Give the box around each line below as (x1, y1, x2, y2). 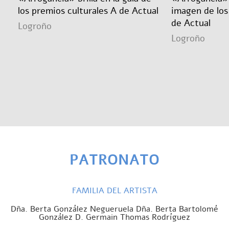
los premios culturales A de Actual (18, 4, 158, 17)
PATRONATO (70, 150, 159, 170)
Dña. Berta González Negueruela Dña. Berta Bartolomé (11, 203, 218, 215)
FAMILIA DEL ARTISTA (72, 185, 157, 196)
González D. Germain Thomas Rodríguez (39, 211, 190, 223)
